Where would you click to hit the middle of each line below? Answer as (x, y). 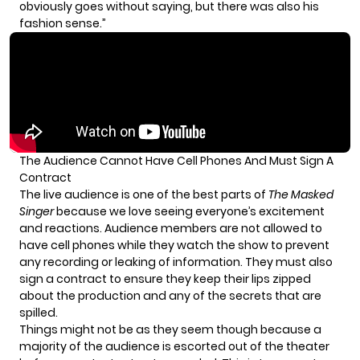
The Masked (301, 195)
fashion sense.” (63, 24)
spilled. (39, 313)
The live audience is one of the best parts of (144, 195)
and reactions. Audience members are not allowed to (171, 229)
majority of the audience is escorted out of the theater (174, 347)
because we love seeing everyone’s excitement (189, 212)
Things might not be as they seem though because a (170, 330)
